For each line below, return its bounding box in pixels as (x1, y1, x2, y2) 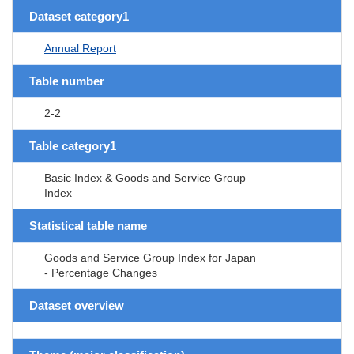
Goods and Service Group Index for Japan (44, 250, 256, 264)
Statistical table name (29, 218, 147, 232)
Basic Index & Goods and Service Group (44, 171, 246, 184)
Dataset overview (29, 298, 124, 312)
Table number (29, 73, 104, 88)
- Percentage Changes (44, 265, 157, 279)
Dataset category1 (29, 9, 129, 23)
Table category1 (29, 138, 116, 153)
